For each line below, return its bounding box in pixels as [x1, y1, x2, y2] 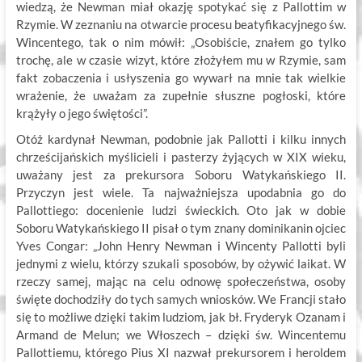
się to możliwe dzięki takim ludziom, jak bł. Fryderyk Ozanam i [15, 309, 347, 325]
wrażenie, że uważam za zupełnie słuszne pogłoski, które [15, 88, 347, 103]
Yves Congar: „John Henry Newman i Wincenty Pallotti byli [15, 238, 347, 254]
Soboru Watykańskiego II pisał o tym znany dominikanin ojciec [15, 221, 347, 236]
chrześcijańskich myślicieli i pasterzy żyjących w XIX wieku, [15, 149, 347, 165]
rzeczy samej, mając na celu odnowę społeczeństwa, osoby [15, 274, 347, 289]
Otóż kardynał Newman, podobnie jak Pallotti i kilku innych [15, 132, 347, 147]
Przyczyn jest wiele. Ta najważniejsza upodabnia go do [15, 185, 347, 200]
